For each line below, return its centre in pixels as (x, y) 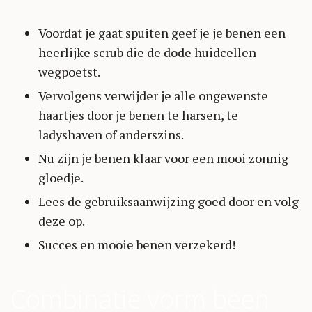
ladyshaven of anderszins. (111, 135)
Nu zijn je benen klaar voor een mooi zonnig (163, 158)
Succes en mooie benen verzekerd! (137, 245)
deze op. (62, 221)
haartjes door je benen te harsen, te (138, 115)
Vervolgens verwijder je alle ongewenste (153, 96)
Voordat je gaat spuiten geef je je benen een (162, 33)
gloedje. (61, 178)
